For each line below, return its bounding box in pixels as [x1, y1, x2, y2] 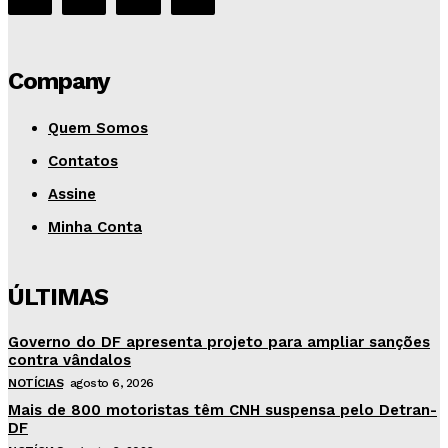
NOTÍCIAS [8, 376, 63, 391]
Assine [48, 185, 96, 204]
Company [8, 67, 110, 96]
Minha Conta [48, 218, 142, 237]
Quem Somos [48, 119, 148, 138]
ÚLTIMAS [8, 283, 108, 312]
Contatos [48, 152, 118, 171]
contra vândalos [8, 351, 131, 370]
